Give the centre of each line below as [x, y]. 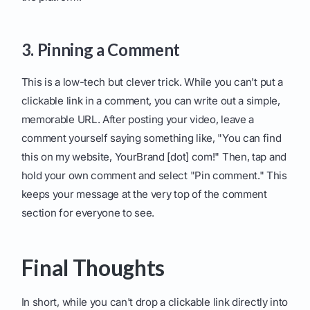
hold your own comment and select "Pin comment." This [154, 176]
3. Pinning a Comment [101, 50]
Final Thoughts [93, 268]
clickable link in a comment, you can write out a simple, [151, 101]
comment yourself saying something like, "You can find [151, 138]
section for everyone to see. [88, 213]
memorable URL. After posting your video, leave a [138, 120]
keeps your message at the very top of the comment [144, 194]
